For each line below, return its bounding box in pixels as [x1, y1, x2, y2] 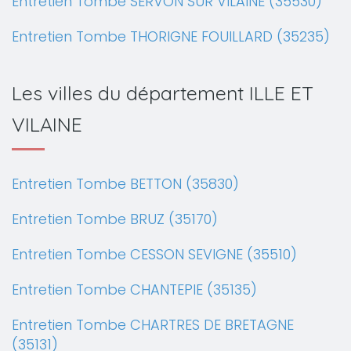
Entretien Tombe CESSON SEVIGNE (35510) [12, 244, 297, 264]
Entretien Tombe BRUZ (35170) [12, 209, 218, 229]
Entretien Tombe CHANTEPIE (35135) [12, 280, 257, 299]
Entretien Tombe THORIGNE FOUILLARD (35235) [12, 27, 330, 46]
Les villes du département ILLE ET [12, 81, 313, 105]
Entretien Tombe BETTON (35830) [12, 174, 239, 194]
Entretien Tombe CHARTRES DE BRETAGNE [12, 315, 294, 335]
